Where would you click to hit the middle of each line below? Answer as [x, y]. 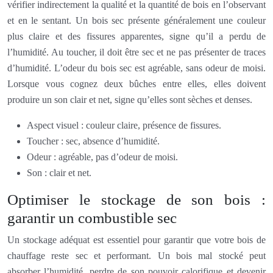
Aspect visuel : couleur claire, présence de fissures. [124, 125]
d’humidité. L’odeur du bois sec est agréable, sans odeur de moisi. [136, 68]
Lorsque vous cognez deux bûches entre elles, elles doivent [136, 83]
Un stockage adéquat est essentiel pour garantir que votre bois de [136, 239]
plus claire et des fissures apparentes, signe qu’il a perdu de [136, 36]
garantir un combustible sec [92, 218]
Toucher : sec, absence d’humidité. [93, 141]
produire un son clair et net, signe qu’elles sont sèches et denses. [130, 99]
